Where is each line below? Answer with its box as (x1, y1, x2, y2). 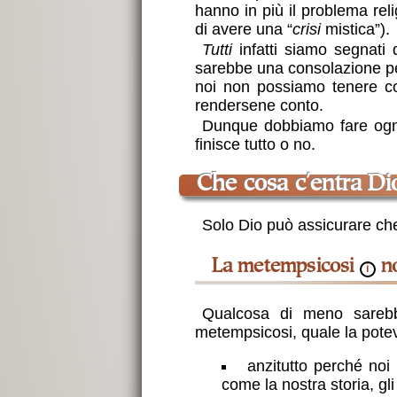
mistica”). (320, 20, 390, 39)
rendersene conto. (194, 97, 323, 115)
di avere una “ (194, 20, 292, 39)
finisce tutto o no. (194, 136, 315, 154)
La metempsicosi (222, 256, 360, 277)
